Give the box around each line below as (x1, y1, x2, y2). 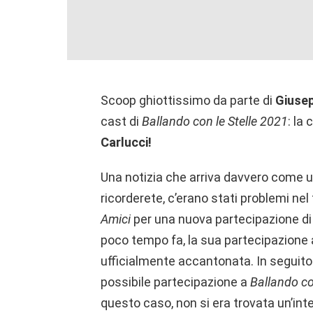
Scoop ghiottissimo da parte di (101, 93, 275, 108)
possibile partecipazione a (101, 275, 250, 290)
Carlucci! (101, 135, 152, 150)
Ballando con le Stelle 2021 (142, 114, 288, 129)
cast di (101, 114, 142, 129)
